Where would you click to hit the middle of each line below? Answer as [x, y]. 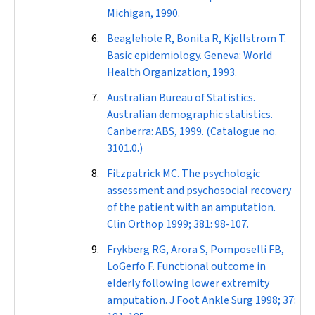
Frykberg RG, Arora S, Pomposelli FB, [195, 250]
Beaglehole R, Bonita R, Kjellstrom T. [197, 39]
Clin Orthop [136, 224]
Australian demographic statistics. [190, 115]
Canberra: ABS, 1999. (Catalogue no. [192, 131]
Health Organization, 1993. [172, 72]
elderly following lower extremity [188, 283]
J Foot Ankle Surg [212, 300]
